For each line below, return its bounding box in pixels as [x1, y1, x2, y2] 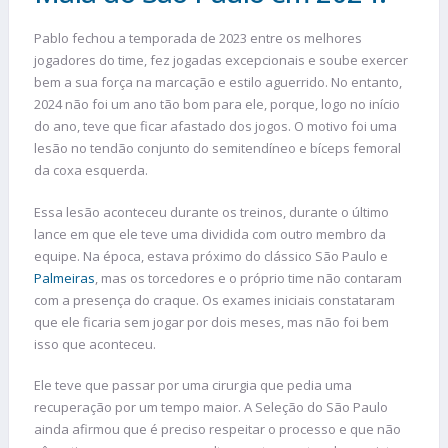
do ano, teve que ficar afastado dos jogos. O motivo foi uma [34, 117, 397, 136]
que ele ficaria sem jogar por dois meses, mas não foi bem [34, 312, 389, 331]
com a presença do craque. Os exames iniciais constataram [34, 290, 395, 309]
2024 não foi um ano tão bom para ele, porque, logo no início [34, 95, 400, 114]
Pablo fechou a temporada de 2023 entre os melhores [34, 29, 362, 48]
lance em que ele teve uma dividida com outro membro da [34, 224, 386, 243]
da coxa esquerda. [34, 161, 148, 180]
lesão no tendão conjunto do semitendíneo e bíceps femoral [34, 139, 401, 158]
